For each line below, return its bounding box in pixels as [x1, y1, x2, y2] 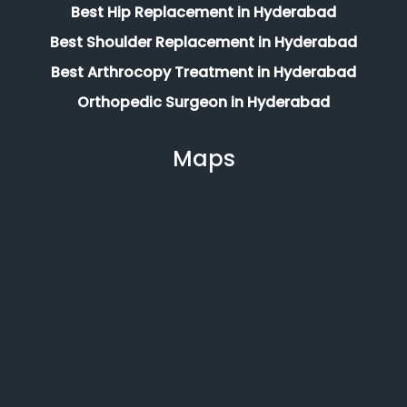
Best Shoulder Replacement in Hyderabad [50, 31, 357, 53]
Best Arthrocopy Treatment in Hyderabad [51, 61, 356, 83]
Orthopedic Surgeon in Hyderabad [77, 91, 330, 113]
